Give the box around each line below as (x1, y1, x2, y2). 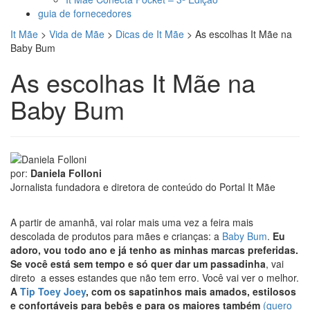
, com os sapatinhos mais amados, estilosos (86, 284, 296, 299)
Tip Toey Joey (20, 284, 86, 299)
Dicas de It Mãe (116, 27, 184, 41)
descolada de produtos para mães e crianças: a (10, 229, 222, 244)
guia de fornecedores (38, 6, 131, 20)
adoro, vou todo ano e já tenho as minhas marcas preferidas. (10, 243, 298, 257)
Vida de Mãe (49, 27, 104, 41)
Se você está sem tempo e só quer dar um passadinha (10, 257, 266, 271)
